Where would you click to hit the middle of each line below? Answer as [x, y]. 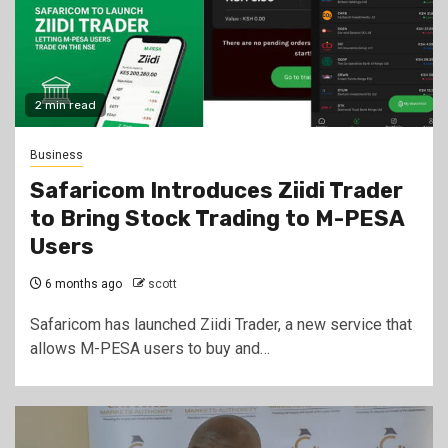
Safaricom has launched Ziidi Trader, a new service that [221, 324]
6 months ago [82, 284]
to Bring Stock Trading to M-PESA [217, 218]
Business [56, 155]
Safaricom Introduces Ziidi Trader [216, 190]
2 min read [65, 105]
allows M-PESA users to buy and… [150, 348]
